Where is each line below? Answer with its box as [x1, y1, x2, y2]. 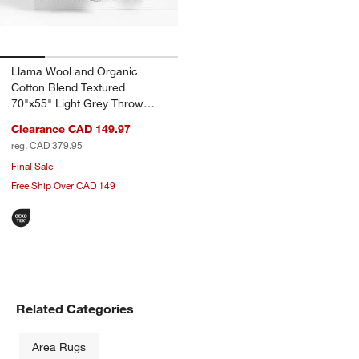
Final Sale [11, 159, 53, 172]
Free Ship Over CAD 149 [11, 178, 115, 192]
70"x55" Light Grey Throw [11, 95, 143, 111]
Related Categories [16, 300, 134, 317]
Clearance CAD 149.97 [11, 121, 131, 136]
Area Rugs [32, 339, 86, 354]
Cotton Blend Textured [11, 79, 125, 95]
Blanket [11, 111, 50, 127]
